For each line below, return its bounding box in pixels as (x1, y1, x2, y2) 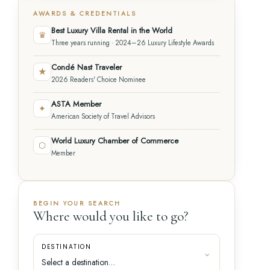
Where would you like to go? (33, 208, 189, 225)
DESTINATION (42, 242, 92, 252)
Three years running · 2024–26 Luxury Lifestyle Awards (51, 38, 215, 48)
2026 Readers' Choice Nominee (51, 75, 146, 85)
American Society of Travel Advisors (51, 111, 155, 122)
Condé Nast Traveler (51, 61, 122, 74)
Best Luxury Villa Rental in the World (51, 25, 173, 37)
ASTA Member (51, 98, 102, 110)
